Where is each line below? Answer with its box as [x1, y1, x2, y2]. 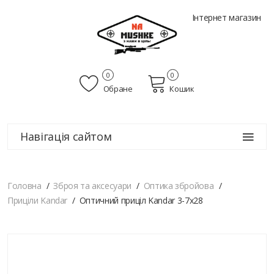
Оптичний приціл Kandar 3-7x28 [79, 194, 203, 207]
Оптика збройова [143, 180, 214, 192]
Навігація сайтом [20, 129, 112, 144]
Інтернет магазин [191, 12, 261, 23]
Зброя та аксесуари [53, 180, 131, 192]
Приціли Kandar [7, 194, 68, 207]
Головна [7, 180, 42, 192]
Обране [102, 83, 133, 95]
